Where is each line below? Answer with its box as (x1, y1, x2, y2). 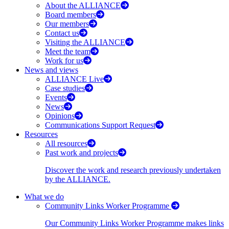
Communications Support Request (45, 120, 155, 129)
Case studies (45, 83, 85, 93)
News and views (25, 65, 78, 74)
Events (45, 93, 67, 102)
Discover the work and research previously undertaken (45, 165, 221, 174)
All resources (45, 139, 87, 148)
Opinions (45, 111, 75, 120)
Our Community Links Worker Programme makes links (45, 218, 224, 227)
